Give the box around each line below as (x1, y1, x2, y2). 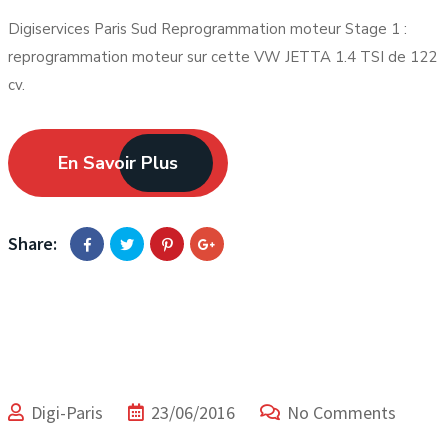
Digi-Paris (31, 401, 103, 424)
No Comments (287, 401, 396, 424)
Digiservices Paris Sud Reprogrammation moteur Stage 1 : (8, 19, 407, 39)
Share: (8, 232, 57, 255)
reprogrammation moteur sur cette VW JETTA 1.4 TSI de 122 (8, 47, 437, 67)
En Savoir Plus (58, 151, 178, 175)
